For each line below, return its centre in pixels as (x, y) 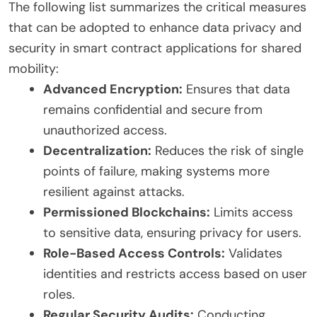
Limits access (252, 212)
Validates (254, 253)
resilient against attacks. (114, 191)
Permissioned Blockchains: (127, 212)
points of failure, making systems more (156, 171)
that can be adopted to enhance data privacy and (155, 27)
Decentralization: (97, 150)
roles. (59, 294)
